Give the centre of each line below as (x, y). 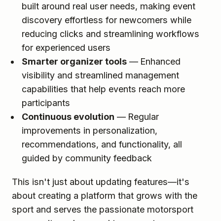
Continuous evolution (68, 116)
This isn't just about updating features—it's (101, 182)
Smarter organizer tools (74, 61)
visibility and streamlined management (100, 75)
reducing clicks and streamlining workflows (110, 34)
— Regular (137, 116)
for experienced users (66, 47)
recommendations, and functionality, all (102, 144)
